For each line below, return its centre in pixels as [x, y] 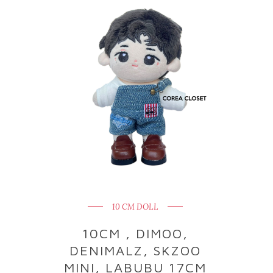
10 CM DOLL [136, 207]
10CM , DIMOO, [136, 233]
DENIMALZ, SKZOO [136, 250]
